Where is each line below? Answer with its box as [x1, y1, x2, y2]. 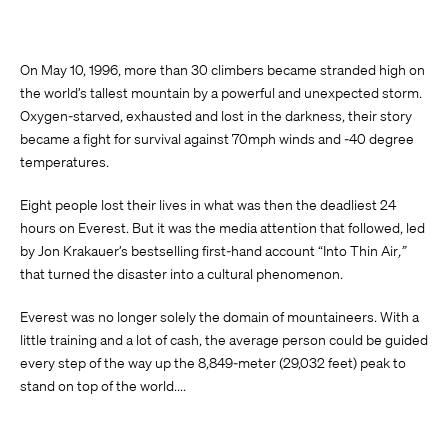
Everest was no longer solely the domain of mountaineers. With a [20, 308, 419, 325]
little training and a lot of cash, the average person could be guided [20, 331, 428, 348]
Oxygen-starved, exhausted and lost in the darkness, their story [20, 107, 412, 124]
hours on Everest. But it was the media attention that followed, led [20, 219, 425, 236]
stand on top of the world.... [20, 377, 186, 394]
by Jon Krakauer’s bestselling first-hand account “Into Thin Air [20, 242, 398, 259]
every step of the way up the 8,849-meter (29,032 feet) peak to [20, 354, 406, 371]
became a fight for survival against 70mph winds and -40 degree [20, 130, 414, 147]
